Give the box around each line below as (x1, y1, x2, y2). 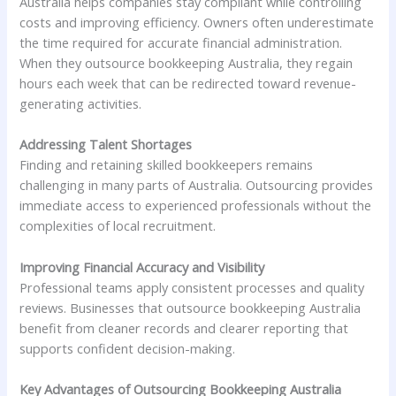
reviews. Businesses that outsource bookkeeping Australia (19, 298, 362, 316)
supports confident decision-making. (19, 339, 236, 357)
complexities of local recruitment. (19, 217, 217, 235)
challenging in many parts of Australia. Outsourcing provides (19, 176, 374, 194)
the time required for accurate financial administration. (19, 33, 343, 51)
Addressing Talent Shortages (19, 135, 193, 154)
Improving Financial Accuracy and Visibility (19, 257, 265, 276)
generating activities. (19, 94, 142, 112)
